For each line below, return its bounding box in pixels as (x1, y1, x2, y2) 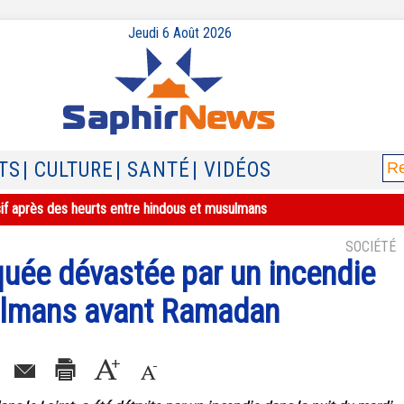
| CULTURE (23, 158, 114, 182)
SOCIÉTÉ (345, 238, 396, 255)
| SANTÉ (115, 158, 190, 182)
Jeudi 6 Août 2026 (127, 24, 232, 41)
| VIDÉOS (192, 158, 271, 182)
